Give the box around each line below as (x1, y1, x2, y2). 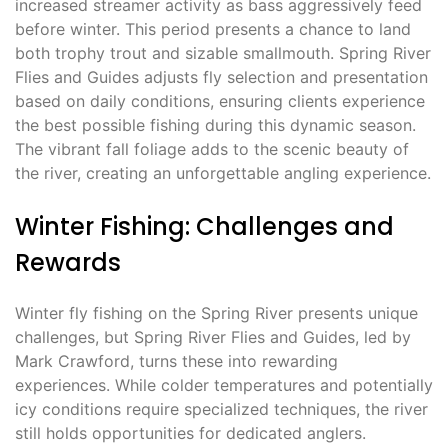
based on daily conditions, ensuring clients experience (15, 90, 425, 111)
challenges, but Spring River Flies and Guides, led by (15, 326, 411, 347)
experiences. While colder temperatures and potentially (15, 374, 433, 395)
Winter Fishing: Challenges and (15, 209, 394, 243)
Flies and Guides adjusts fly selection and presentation (15, 66, 428, 87)
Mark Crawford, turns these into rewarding (15, 350, 338, 371)
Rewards (15, 245, 121, 279)
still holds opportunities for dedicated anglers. (15, 422, 366, 443)
